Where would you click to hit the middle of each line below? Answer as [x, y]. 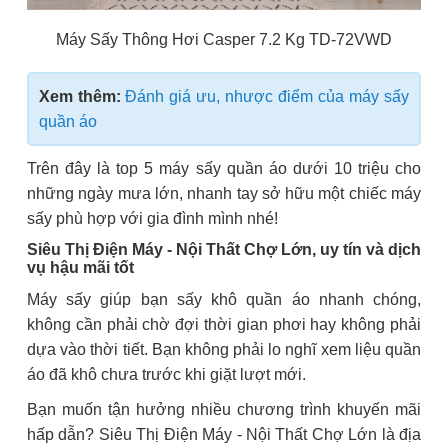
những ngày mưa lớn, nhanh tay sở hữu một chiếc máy [224, 194]
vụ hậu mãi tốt [82, 268]
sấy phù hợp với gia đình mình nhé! [152, 219]
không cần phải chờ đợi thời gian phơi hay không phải [224, 325]
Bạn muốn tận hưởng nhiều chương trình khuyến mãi [224, 410]
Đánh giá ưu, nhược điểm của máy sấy [267, 97]
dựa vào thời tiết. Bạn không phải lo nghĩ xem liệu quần [224, 350]
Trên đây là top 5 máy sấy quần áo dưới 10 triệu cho [224, 169]
